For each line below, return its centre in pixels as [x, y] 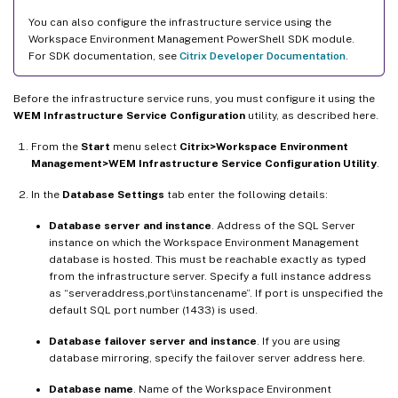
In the [47, 195]
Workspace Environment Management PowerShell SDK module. [191, 40]
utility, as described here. [312, 116]
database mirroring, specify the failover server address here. [207, 358]
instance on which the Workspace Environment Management [204, 243]
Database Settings [113, 195]
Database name [91, 390]
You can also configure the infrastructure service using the [180, 23]
